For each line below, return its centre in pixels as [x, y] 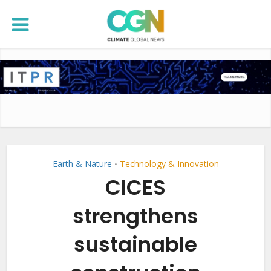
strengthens [135, 216]
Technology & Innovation [169, 164]
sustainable [135, 244]
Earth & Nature [82, 164]
